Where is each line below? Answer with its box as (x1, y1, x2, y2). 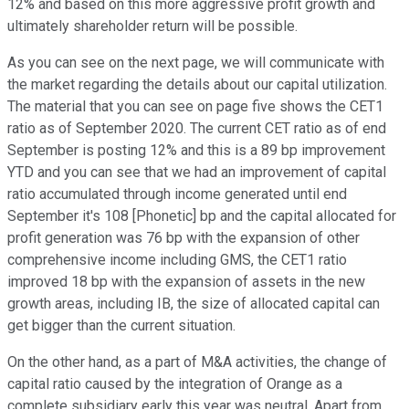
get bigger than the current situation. (7, 317, 236, 335)
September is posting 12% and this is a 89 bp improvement (7, 142, 385, 160)
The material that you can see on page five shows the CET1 (7, 98, 383, 116)
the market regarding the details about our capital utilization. (7, 76, 387, 94)
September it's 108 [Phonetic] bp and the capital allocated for (7, 207, 396, 225)
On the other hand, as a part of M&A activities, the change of (7, 353, 387, 372)
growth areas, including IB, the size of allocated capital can (7, 295, 380, 313)
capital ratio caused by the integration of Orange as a (7, 375, 342, 393)
